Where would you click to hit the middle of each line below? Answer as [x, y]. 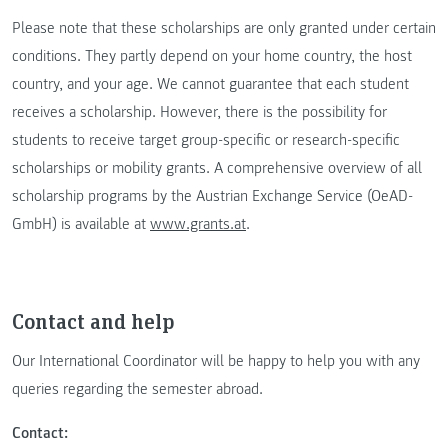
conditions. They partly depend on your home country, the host [212, 56]
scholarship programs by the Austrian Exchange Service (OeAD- [212, 196]
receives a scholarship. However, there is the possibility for [199, 112]
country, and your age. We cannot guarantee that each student [210, 84]
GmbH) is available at [81, 224]
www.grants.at [198, 224]
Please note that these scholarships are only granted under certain [224, 28]
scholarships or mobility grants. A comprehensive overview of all [217, 168]
